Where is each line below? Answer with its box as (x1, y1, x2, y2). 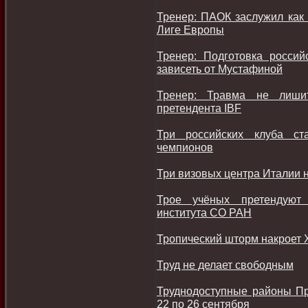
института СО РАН (157, 206, 252, 219)
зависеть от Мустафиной (157, 63, 283, 75)
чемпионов (157, 141, 213, 153)
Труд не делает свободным (157, 258, 294, 271)
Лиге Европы (157, 23, 224, 36)
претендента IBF (157, 102, 241, 114)
